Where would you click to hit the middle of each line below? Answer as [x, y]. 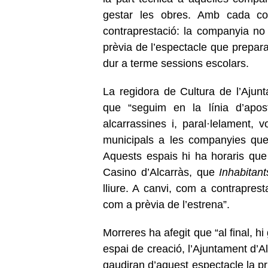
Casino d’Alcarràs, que [161, 172]
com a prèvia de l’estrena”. [166, 204]
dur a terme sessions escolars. [176, 63]
